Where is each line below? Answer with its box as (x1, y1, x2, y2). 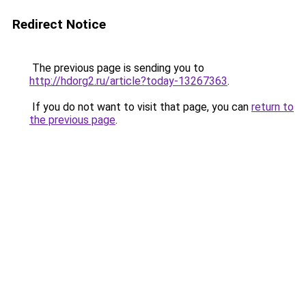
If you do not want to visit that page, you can (29, 100, 251, 113)
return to (251, 100, 294, 113)
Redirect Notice (12, 16, 106, 32)
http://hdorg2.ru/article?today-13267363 (29, 74, 227, 87)
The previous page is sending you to (29, 61, 204, 74)
